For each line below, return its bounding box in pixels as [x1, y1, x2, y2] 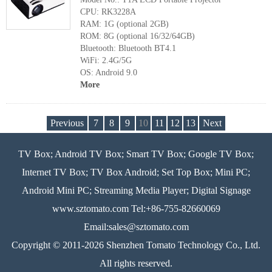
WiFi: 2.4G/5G [80, 56, 132, 65]
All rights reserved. [100, 258, 172, 268]
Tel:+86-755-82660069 [128, 203, 220, 214]
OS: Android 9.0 [80, 68, 137, 77]
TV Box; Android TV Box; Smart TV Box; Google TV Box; [18, 149, 254, 159]
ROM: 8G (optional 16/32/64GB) [80, 32, 195, 41]
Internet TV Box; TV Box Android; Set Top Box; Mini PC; [22, 167, 250, 177]
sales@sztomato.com [108, 222, 189, 232]
